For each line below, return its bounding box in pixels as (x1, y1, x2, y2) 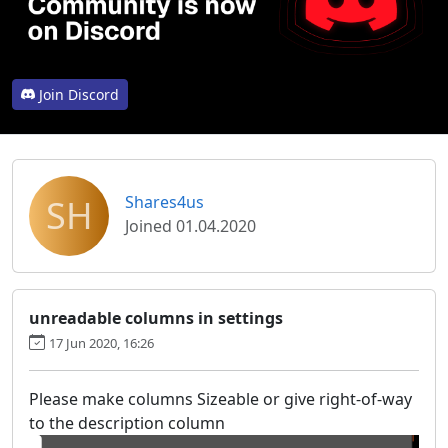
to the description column (29, 411, 225, 434)
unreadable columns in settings (29, 306, 283, 329)
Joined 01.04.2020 (125, 214, 256, 237)
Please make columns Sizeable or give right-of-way (29, 387, 412, 410)
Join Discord (39, 84, 119, 104)
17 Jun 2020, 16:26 (49, 333, 154, 352)
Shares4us (125, 190, 204, 213)
